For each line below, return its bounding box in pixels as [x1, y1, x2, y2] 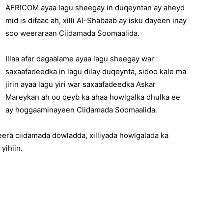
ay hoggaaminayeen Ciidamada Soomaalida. [5, 105, 157, 114]
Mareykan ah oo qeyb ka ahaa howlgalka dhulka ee [5, 92, 180, 102]
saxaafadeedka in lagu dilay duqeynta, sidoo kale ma [5, 66, 186, 76]
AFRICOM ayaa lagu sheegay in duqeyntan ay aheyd [5, 2, 185, 12]
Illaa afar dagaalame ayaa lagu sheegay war [5, 54, 154, 63]
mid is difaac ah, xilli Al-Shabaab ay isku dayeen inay [5, 15, 187, 25]
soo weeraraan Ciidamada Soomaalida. [5, 28, 139, 38]
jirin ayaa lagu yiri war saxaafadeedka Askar [5, 79, 156, 89]
